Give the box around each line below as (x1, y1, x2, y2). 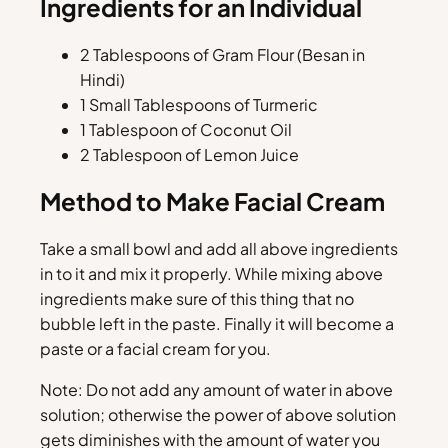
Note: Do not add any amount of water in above (40, 379, 393, 401)
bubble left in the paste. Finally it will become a (40, 313, 394, 335)
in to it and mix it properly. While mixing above (40, 263, 383, 285)
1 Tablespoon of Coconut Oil (80, 118, 292, 140)
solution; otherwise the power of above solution (40, 404, 396, 426)
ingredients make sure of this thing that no (40, 288, 354, 310)
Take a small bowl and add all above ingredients (40, 238, 398, 260)
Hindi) (80, 68, 125, 90)
